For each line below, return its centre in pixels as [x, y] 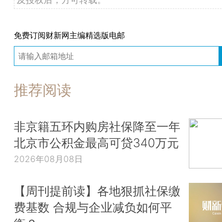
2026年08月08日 [48, 159]
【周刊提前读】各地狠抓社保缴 [97, 191]
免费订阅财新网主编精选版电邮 [69, 35]
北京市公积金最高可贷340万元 [96, 143]
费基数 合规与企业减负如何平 [93, 207]
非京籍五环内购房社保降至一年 [97, 127]
